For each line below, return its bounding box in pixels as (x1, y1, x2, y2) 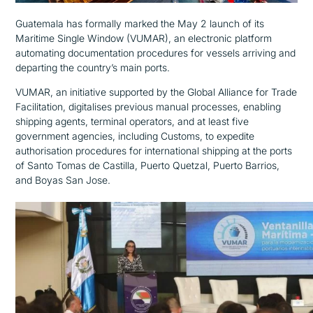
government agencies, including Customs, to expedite (15, 130, 255, 143)
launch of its (207, 17, 265, 30)
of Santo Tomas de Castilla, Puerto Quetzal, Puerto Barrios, (15, 159, 280, 172)
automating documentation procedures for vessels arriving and (15, 47, 296, 59)
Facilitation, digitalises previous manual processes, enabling (15, 101, 282, 113)
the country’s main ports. (57, 61, 170, 74)
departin (15, 61, 52, 74)
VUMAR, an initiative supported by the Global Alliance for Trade (15, 86, 298, 99)
